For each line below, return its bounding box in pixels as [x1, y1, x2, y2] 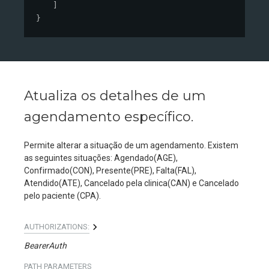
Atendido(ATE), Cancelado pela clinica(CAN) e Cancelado [24, 178, 239, 189]
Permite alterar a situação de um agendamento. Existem [24, 141, 238, 151]
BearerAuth [24, 241, 67, 251]
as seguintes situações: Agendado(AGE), [24, 153, 178, 163]
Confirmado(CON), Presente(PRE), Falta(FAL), [24, 166, 196, 176]
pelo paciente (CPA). [24, 191, 101, 201]
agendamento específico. [24, 109, 193, 125]
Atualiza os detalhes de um [24, 88, 206, 104]
